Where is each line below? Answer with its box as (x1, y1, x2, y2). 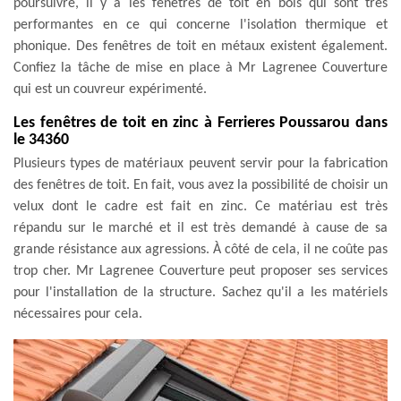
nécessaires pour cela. (13, 306, 142, 321)
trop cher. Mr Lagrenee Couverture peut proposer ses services (13, 263, 388, 278)
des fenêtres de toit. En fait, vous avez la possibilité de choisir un (13, 177, 388, 192)
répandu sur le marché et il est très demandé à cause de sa (13, 220, 388, 235)
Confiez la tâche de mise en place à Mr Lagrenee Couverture (13, 60, 388, 75)
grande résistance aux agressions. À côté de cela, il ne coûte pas (13, 242, 388, 257)
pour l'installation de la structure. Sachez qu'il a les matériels (13, 285, 388, 300)
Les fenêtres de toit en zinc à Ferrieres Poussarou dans (13, 114, 388, 132)
